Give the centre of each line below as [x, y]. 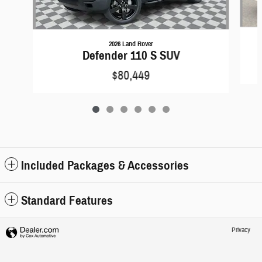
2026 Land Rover [131, 43]
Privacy [241, 230]
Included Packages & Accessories [105, 165]
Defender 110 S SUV [131, 55]
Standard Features [67, 200]
